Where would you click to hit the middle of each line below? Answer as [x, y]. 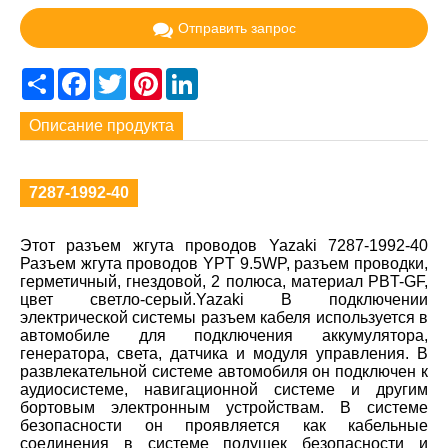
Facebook [125, 75]
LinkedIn [228, 75]
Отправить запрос [236, 27]
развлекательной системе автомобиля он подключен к [224, 372]
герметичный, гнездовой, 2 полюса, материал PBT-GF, [224, 282]
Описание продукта [102, 126]
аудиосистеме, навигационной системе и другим [224, 390]
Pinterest [193, 75]
